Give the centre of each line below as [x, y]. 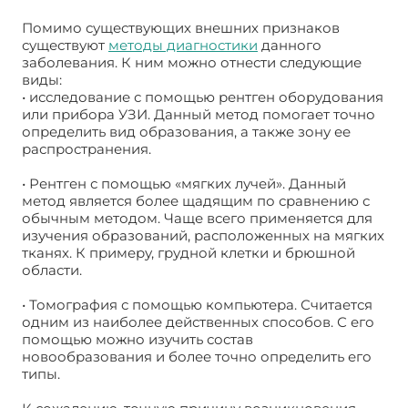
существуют [65, 45]
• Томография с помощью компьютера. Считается [197, 304]
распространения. [87, 148]
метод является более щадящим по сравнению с [196, 200]
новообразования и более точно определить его [197, 356]
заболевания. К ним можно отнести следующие [192, 62]
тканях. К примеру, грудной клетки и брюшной [189, 252]
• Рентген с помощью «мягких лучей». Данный [184, 183]
